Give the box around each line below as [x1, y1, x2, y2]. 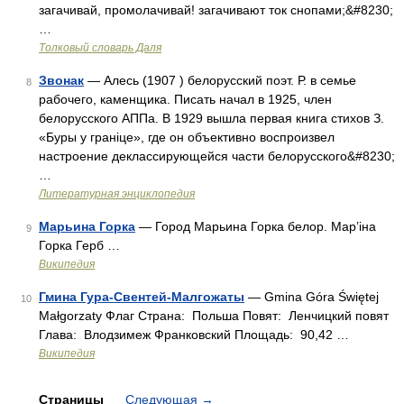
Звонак [39, 73, 84, 87]
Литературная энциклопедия [39, 188, 195, 200]
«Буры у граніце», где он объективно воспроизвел [39, 130, 335, 144]
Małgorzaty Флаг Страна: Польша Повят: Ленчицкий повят [39, 308, 389, 323]
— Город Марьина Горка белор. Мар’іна [135, 219, 376, 234]
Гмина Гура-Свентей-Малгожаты [39, 289, 244, 304]
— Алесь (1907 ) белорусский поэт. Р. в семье [84, 73, 356, 87]
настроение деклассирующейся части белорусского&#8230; [39, 149, 395, 163]
